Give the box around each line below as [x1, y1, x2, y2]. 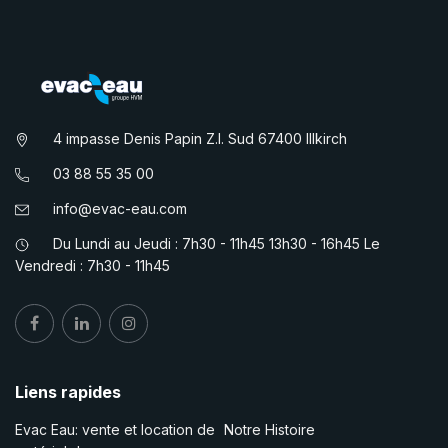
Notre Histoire [224, 420, 315, 438]
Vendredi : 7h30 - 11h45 [15, 256, 170, 274]
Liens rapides [15, 381, 121, 402]
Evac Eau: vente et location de [15, 420, 215, 438]
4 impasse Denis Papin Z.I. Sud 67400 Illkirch [49, 129, 347, 147]
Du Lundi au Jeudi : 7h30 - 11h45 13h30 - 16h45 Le [49, 234, 380, 252]
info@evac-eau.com [53, 199, 187, 217]
